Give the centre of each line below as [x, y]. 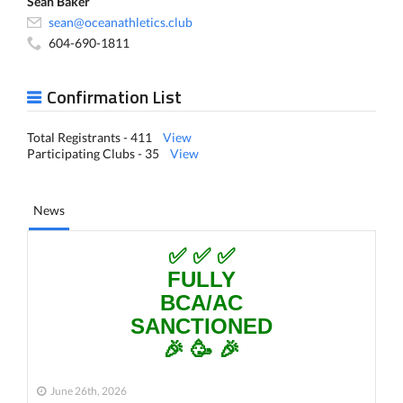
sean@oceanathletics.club [121, 22]
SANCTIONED [201, 326]
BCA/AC [201, 303]
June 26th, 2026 [89, 391]
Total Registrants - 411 [95, 137]
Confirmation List [114, 97]
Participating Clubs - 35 [99, 153]
